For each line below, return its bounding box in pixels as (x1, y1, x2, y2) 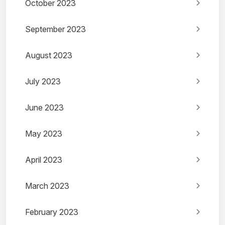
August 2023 (25, 50, 72, 61)
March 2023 (25, 181, 69, 191)
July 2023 (25, 76, 61, 87)
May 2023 (25, 129, 62, 139)
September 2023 (25, 24, 86, 35)
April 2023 (25, 155, 62, 165)
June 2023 (25, 102, 64, 113)
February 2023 (25, 207, 78, 217)
